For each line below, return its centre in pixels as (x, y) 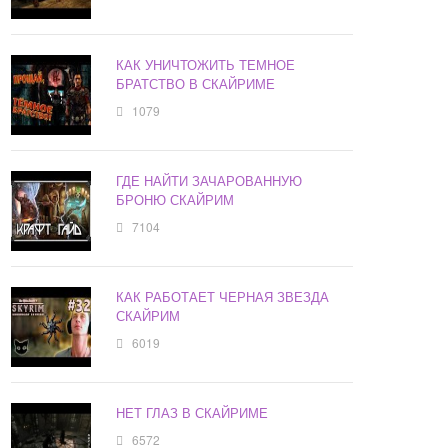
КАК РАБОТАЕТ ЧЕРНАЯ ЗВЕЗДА (223, 297)
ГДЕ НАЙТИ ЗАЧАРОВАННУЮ (209, 181)
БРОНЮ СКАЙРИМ (175, 200)
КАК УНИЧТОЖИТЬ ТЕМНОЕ (206, 65)
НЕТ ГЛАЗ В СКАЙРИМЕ (192, 413)
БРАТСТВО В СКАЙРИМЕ (196, 84)
